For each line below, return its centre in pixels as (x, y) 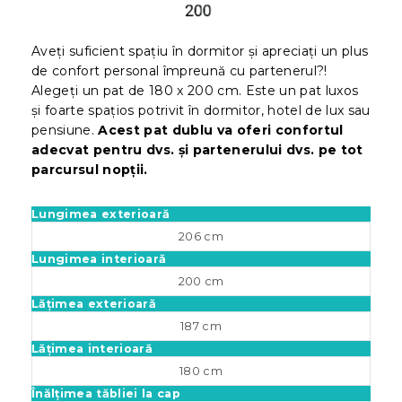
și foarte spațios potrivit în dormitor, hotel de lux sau (201, 110)
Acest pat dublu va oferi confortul (221, 130)
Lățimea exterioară (94, 303)
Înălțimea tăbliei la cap (108, 393)
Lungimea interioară (99, 258)
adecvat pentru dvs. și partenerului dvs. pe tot (197, 149)
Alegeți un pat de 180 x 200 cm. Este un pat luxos (195, 90)
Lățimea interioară (92, 348)
